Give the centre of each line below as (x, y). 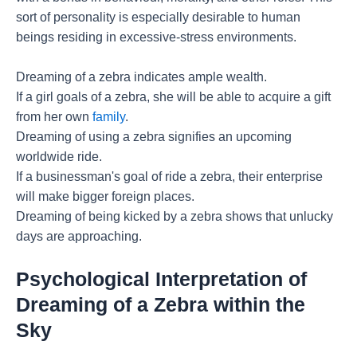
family (109, 117)
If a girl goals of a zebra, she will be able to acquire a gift (173, 97)
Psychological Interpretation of (161, 279)
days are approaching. (79, 237)
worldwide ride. (59, 157)
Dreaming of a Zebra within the (161, 304)
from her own (54, 117)
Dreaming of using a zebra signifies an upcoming (154, 137)
